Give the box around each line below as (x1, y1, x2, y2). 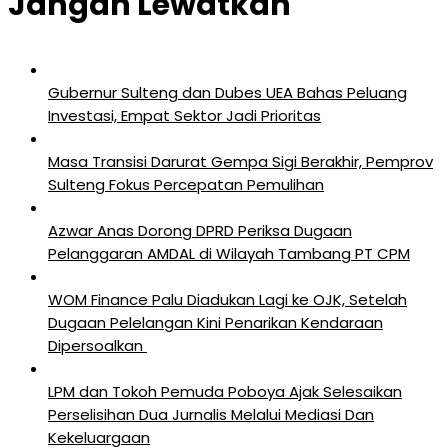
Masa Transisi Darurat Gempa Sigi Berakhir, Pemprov (48, 150, 433, 172)
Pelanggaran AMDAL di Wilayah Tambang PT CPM (48, 242, 410, 264)
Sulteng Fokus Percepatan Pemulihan (48, 173, 324, 195)
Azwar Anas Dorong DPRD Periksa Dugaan (48, 219, 352, 241)
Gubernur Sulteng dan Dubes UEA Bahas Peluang (48, 81, 407, 103)
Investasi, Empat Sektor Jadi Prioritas (48, 104, 321, 126)
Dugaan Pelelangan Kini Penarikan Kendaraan (48, 311, 383, 333)
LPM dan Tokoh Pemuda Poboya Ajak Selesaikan (48, 380, 402, 402)
